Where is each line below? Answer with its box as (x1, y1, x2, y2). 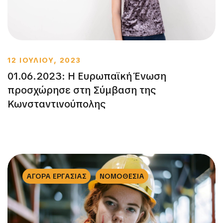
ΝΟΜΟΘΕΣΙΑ (100, 172, 144, 181)
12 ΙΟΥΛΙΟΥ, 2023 (7, 56, 81, 65)
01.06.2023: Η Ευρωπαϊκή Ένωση (7, 70, 166, 83)
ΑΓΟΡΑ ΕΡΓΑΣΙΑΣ (26, 172, 87, 181)
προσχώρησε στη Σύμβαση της (7, 84, 156, 97)
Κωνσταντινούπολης (7, 98, 106, 111)
